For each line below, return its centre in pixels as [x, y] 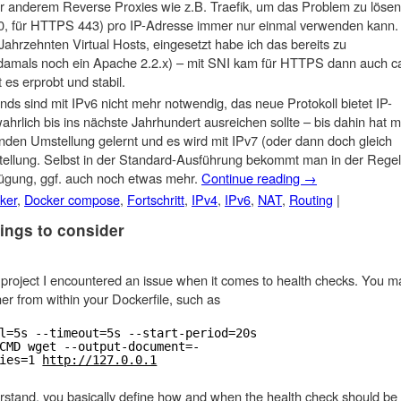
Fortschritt [156, 199]
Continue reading [252, 177]
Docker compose [72, 199]
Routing [311, 199]
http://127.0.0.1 [100, 360]
